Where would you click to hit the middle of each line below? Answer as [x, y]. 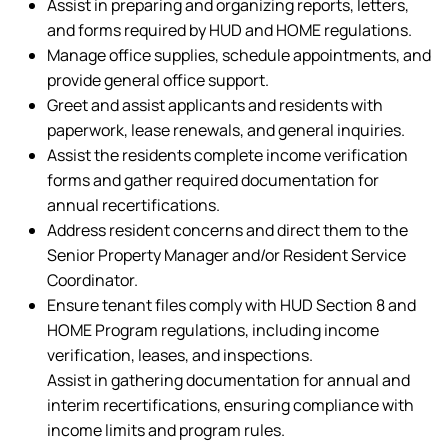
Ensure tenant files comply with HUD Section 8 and [231, 305]
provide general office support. [158, 80]
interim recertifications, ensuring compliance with [230, 405]
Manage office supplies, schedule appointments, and [239, 55]
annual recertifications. [133, 205]
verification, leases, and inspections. [180, 355]
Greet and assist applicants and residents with [215, 105]
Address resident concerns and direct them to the [227, 230]
